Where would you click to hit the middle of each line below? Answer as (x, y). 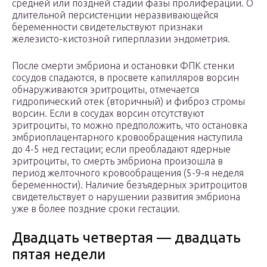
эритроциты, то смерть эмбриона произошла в (117, 161)
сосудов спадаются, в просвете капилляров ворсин (125, 78)
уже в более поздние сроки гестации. (96, 209)
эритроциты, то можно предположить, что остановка (130, 125)
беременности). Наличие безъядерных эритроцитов (130, 185)
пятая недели (59, 254)
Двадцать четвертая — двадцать (126, 238)
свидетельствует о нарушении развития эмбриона (126, 197)
